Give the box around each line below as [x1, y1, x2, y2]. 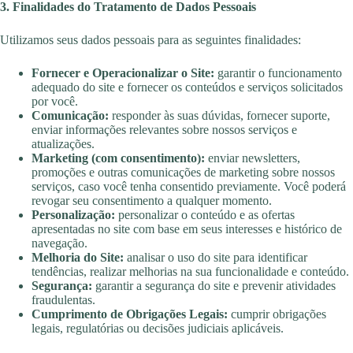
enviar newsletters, [205, 151, 300, 165]
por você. [32, 95, 78, 109]
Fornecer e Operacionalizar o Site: [32, 66, 214, 80]
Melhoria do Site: [32, 251, 124, 265]
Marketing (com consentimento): [32, 151, 205, 165]
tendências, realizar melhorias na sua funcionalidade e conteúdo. [32, 265, 349, 279]
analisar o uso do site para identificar [124, 251, 307, 265]
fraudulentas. [32, 293, 95, 307]
